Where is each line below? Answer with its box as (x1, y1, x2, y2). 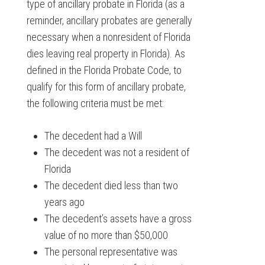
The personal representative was (44, 245, 177, 258)
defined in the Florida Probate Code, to (26, 64, 182, 77)
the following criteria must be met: (26, 97, 164, 110)
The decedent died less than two (44, 179, 178, 192)
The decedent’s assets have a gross (44, 212, 192, 225)
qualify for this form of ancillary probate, (26, 80, 186, 93)
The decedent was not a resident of (44, 146, 189, 159)
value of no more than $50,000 (44, 229, 168, 242)
